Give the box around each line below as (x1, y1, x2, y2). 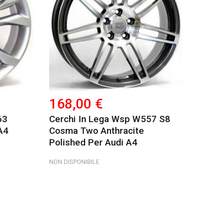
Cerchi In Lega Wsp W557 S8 (49, 113, 171, 125)
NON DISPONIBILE (49, 158, 100, 166)
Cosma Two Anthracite (49, 125, 145, 137)
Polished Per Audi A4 (49, 137, 138, 148)
